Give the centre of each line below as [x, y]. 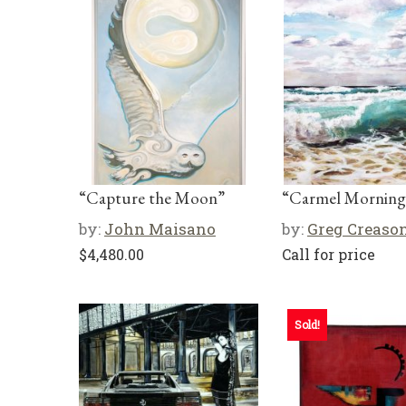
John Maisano [160, 228]
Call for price [329, 254]
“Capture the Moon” [152, 198]
